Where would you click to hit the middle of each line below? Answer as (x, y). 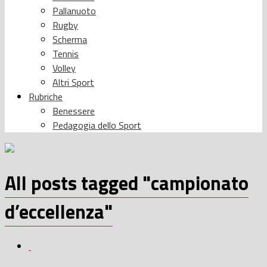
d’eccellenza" (59, 212)
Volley (64, 68)
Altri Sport (73, 82)
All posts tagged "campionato (127, 183)
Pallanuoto (74, 10)
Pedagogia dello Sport (97, 125)
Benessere (74, 111)
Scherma (70, 39)
